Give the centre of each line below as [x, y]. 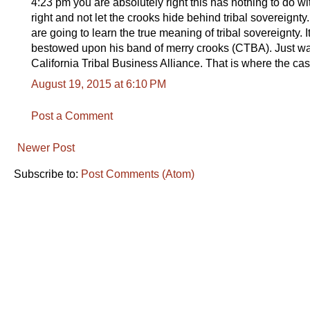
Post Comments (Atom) [138, 174]
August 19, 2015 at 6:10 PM [99, 84]
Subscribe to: [47, 174]
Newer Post [46, 147]
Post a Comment [72, 116]
